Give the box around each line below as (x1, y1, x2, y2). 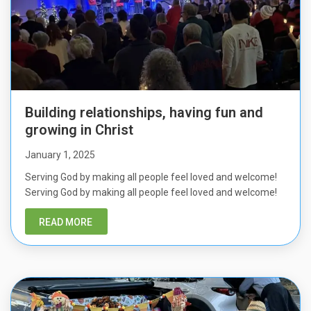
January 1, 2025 (25, 149, 95, 161)
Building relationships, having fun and (25, 104, 263, 121)
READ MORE (39, 217, 92, 228)
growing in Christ (25, 121, 133, 139)
